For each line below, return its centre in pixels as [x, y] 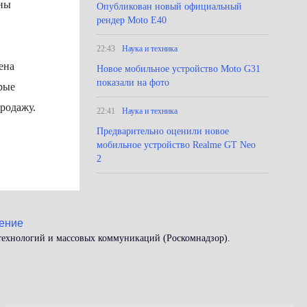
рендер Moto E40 [132, 20]
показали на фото [133, 83]
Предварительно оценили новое [163, 131]
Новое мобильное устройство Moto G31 [179, 69]
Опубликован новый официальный [169, 7]
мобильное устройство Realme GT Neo [176, 145]
